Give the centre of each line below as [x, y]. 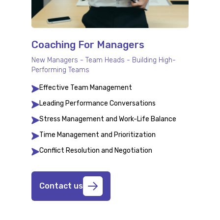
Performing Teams [60, 70]
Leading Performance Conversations [97, 103]
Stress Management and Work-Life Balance [108, 119]
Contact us [61, 186]
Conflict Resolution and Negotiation [96, 150]
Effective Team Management [86, 87]
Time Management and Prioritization [97, 135]
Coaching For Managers [88, 44]
